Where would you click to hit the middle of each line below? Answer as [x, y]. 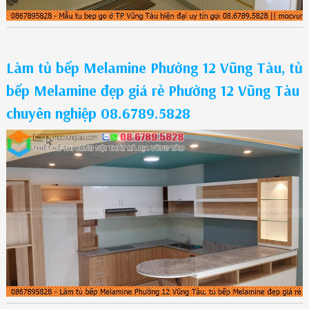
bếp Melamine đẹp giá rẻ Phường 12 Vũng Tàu [152, 91]
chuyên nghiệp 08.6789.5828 [98, 113]
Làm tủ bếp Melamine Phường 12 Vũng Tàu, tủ [154, 68]
